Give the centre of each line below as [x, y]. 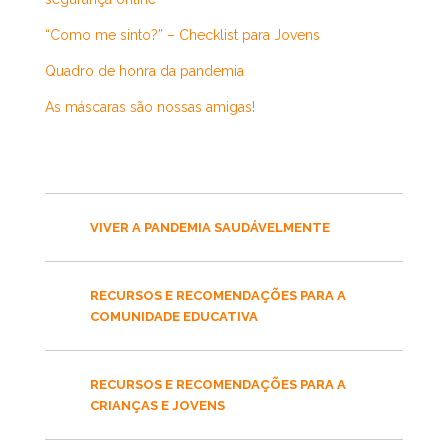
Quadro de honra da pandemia [144, 71]
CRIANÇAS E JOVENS [157, 406]
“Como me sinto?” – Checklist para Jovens [182, 35]
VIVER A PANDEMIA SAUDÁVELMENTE [210, 228]
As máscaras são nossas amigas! [150, 107]
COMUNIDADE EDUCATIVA [174, 317]
